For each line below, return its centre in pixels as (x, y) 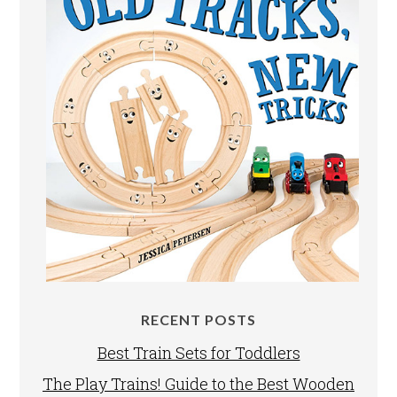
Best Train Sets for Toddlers (198, 353)
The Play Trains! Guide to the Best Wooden (198, 384)
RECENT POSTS (198, 320)
